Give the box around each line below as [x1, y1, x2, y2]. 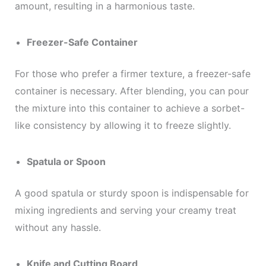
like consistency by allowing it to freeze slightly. [14, 119, 231, 131]
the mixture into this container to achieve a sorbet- [14, 102, 245, 114]
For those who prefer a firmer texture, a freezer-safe [14, 68, 251, 80]
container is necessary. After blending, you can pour [14, 85, 249, 97]
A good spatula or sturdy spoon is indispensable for [14, 187, 249, 199]
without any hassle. [14, 221, 101, 233]
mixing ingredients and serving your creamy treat [14, 204, 236, 216]
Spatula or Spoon [26, 156, 106, 167]
